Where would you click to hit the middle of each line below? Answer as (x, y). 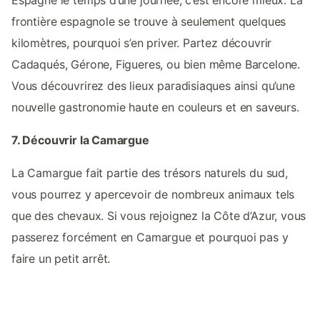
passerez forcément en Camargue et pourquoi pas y (150, 237)
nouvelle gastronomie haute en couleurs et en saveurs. (155, 107)
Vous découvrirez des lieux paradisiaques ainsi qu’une (153, 85)
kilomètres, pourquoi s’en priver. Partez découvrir (142, 42)
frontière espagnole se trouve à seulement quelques (149, 21)
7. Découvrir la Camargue (80, 140)
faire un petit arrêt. (61, 258)
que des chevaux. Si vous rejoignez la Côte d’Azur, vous (159, 215)
